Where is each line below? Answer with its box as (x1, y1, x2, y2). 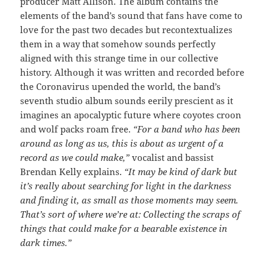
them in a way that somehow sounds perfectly (20, 38, 216, 50)
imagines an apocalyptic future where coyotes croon (20, 109, 242, 121)
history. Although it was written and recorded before (20, 66, 245, 79)
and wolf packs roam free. (20, 123, 134, 135)
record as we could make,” (20, 151, 130, 164)
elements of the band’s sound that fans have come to (20, 9, 243, 22)
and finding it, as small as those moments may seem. (20, 194, 239, 206)
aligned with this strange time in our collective (20, 52, 219, 64)
